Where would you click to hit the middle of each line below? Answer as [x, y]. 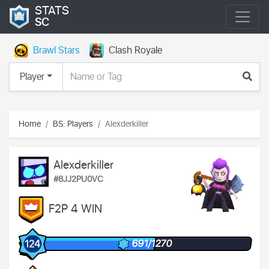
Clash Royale [135, 50]
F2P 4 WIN [75, 210]
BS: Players [73, 124]
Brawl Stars [56, 50]
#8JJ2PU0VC [78, 179]
